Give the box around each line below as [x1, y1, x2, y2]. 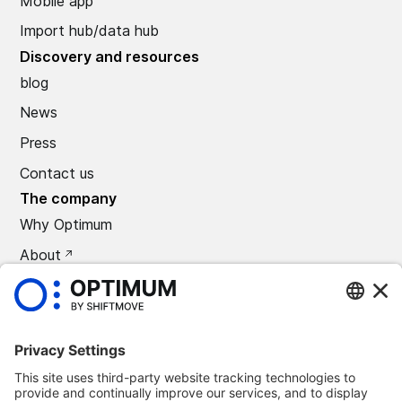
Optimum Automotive [62, 382, 199, 398]
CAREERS [20, 275, 87, 294]
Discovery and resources [20, 47, 200, 66]
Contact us [20, 163, 95, 182]
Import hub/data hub [20, 22, 160, 40]
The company [20, 189, 118, 208]
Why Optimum [20, 215, 113, 234]
